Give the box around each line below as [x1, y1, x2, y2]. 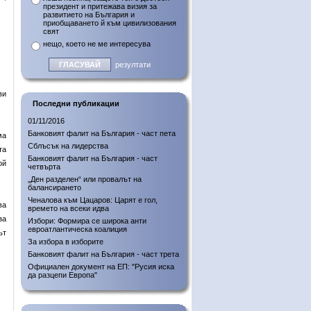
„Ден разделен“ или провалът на [28, 175, 142, 183]
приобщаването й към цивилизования [43, 19, 176, 27]
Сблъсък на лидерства [28, 142, 108, 150]
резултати [115, 60, 151, 69]
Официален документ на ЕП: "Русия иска [28, 262, 174, 271]
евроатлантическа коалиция [28, 225, 127, 233]
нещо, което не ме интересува [43, 40, 151, 48]
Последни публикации [33, 99, 119, 108]
